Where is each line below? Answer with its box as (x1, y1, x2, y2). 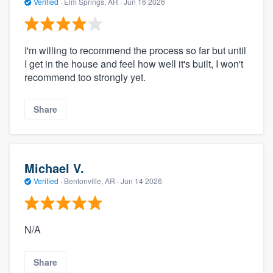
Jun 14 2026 (121, 175, 162, 186)
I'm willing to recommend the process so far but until (24, 43, 246, 58)
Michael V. (24, 158, 84, 177)
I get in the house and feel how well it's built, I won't (24, 57, 243, 71)
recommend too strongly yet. (24, 70, 146, 85)
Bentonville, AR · (62, 175, 121, 186)
